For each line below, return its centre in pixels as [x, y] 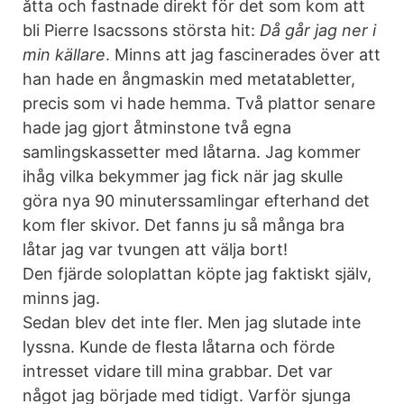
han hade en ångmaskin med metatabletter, [189, 79]
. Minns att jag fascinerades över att [243, 55]
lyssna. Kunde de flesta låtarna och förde [179, 347]
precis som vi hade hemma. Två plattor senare [199, 103]
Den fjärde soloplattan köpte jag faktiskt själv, [197, 274]
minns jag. [61, 298]
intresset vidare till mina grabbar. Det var [178, 371]
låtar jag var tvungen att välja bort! [155, 249]
